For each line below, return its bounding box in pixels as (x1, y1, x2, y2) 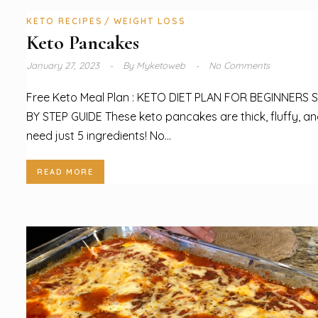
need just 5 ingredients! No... (26, 128, 171, 143)
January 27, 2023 (26, 59, 102, 71)
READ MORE (37, 167, 94, 177)
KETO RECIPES (26, 15, 103, 26)
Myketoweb (133, 59, 188, 71)
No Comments (209, 59, 270, 71)
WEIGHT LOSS (114, 15, 186, 26)
